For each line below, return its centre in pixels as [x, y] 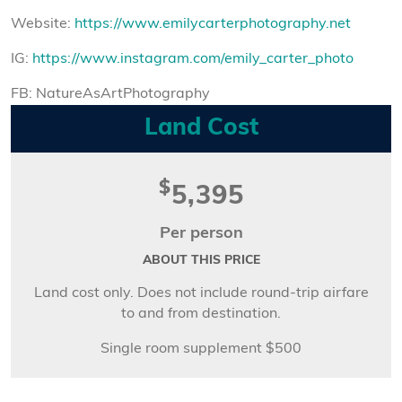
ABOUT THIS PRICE [201, 260]
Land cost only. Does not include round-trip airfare [201, 293]
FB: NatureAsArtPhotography [110, 94]
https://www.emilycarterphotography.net [214, 24]
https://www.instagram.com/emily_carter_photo [193, 59]
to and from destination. [201, 314]
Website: [43, 24]
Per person [201, 233]
